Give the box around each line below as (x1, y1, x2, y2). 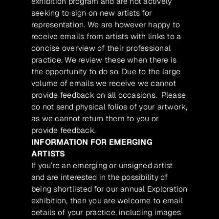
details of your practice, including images (31, 207, 181, 218)
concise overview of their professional (31, 43, 171, 53)
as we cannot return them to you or (31, 113, 159, 124)
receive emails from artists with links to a (31, 31, 181, 42)
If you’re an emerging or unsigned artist (31, 160, 173, 171)
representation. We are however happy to (31, 19, 180, 30)
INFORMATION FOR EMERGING (31, 136, 153, 147)
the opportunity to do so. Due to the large (31, 66, 181, 77)
